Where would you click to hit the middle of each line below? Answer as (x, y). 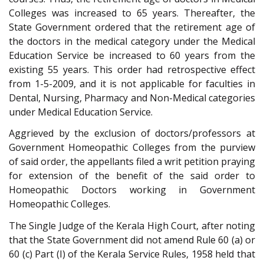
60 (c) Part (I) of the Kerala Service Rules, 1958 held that (132, 254)
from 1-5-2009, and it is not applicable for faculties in (132, 83)
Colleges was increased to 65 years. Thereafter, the (132, 13)
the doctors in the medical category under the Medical (132, 41)
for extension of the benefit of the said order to (132, 176)
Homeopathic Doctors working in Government (132, 190)
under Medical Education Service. (81, 112)
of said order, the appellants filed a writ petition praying (132, 162)
